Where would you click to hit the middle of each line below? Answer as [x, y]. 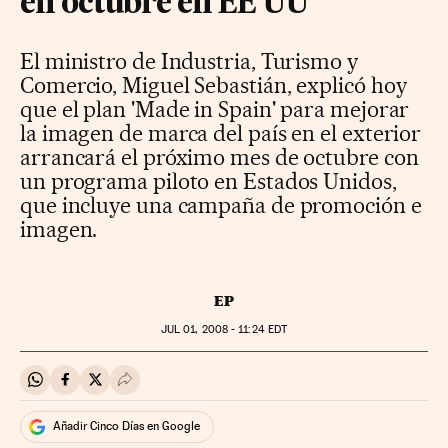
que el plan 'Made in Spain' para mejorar [215, 108]
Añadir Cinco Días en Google [126, 426]
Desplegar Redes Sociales [213, 388]
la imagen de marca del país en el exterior [221, 132]
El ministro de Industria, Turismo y [189, 60]
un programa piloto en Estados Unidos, [208, 180]
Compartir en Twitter [165, 388]
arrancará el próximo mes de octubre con [219, 156]
